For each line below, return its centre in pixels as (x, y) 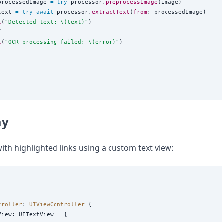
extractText (111, 12)
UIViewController (59, 204)
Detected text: (34, 22)
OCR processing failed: (48, 42)
